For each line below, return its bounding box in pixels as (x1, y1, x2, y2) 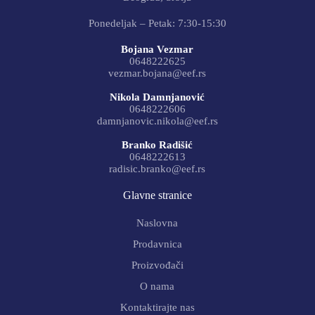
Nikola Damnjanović (110, 91, 205, 103)
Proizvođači (131, 259, 184, 271)
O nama (140, 281, 175, 292)
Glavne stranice (122, 189, 192, 202)
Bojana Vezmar (121, 44, 194, 56)
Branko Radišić (122, 139, 193, 151)
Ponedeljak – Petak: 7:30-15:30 (88, 18, 226, 30)
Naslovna (136, 217, 179, 229)
